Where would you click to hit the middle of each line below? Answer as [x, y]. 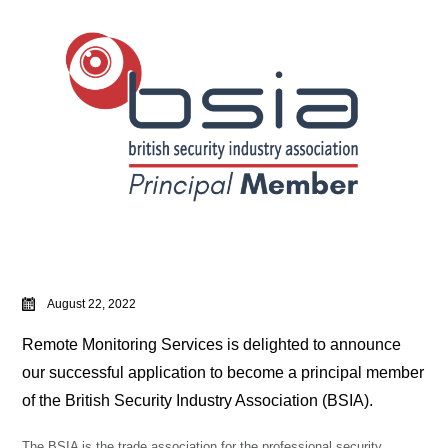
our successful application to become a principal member [223, 373]
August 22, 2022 [92, 304]
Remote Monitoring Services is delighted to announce [212, 345]
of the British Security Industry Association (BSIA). [198, 401]
